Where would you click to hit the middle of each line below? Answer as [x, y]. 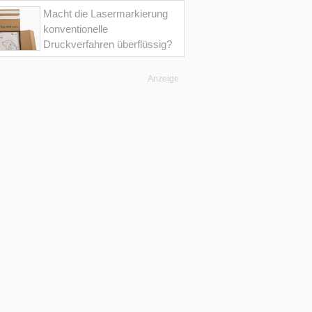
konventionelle [75, 29]
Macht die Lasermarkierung [105, 13]
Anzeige [164, 78]
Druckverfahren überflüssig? [107, 44]
